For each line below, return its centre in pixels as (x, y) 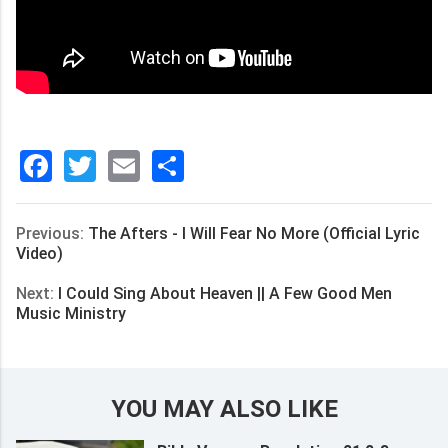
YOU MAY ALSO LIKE (224, 409)
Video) (39, 253)
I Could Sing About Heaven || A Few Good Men (225, 293)
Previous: (52, 233)
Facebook (118, 166)
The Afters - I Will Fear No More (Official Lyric (254, 233)
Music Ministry (71, 313)
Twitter (145, 166)
